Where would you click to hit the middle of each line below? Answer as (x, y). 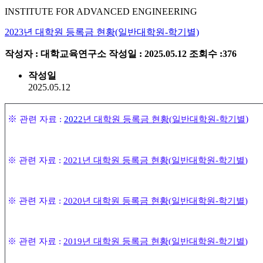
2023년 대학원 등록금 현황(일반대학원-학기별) (102, 32)
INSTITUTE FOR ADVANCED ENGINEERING (101, 12)
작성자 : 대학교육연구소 (57, 54)
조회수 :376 (213, 54)
